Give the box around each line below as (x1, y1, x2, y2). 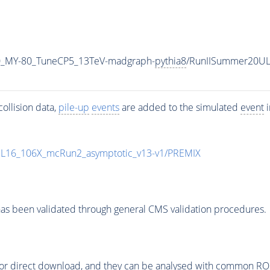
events (91, 100, 119, 114)
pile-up (58, 100, 89, 114)
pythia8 (154, 54, 186, 67)
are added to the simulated (119, 100, 240, 114)
